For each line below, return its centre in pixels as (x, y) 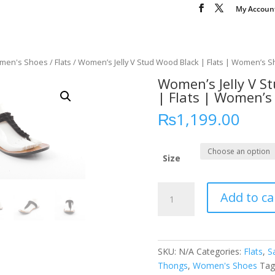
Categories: (220, 252)
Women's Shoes (225, 266)
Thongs (173, 266)
